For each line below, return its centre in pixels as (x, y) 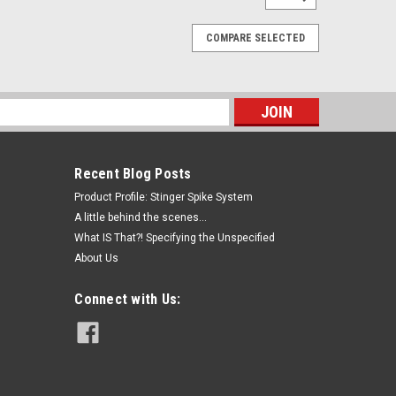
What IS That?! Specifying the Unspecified (175, 238)
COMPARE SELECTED (255, 38)
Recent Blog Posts (133, 174)
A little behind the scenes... (141, 218)
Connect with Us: (128, 300)
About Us (97, 259)
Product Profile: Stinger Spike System (164, 198)
